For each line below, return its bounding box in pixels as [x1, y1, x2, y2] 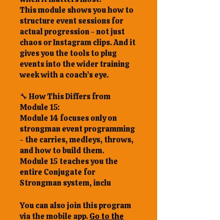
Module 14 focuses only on [20, 113, 117, 123]
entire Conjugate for [20, 167, 95, 177]
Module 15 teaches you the [20, 156, 118, 166]
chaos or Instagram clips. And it [20, 37, 136, 48]
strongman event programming [20, 124, 135, 134]
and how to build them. [20, 145, 104, 156]
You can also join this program [20, 200, 131, 211]
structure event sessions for [20, 16, 123, 26]
